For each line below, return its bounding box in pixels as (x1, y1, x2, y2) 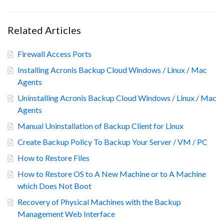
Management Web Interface (17, 208, 115, 218)
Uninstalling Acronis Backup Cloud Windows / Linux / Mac (17, 92, 216, 102)
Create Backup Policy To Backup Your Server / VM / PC (17, 136, 207, 146)
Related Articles (7, 23, 81, 36)
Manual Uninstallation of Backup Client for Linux (17, 120, 183, 130)
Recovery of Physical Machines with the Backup (17, 196, 181, 206)
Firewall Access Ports (17, 48, 91, 58)
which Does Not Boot (17, 180, 91, 190)
